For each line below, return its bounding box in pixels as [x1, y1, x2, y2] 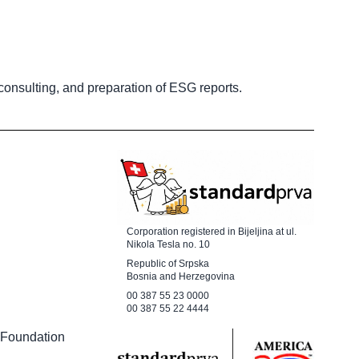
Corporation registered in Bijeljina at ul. [126, 226, 296, 238]
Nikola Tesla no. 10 [126, 239, 210, 251]
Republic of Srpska [126, 258, 209, 270]
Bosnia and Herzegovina [126, 271, 235, 283]
